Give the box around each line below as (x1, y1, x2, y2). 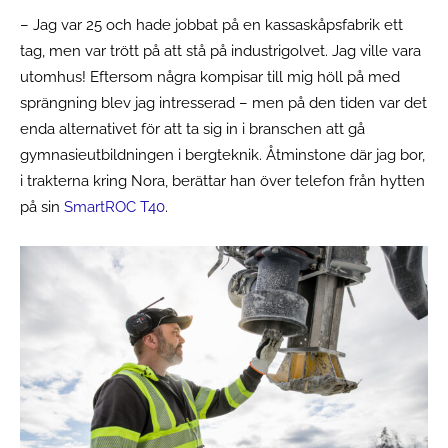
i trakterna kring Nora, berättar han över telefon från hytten (20, 171, 425, 190)
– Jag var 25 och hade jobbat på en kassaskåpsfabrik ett (20, 15, 403, 34)
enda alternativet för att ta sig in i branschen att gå (20, 119, 365, 138)
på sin (20, 197, 64, 216)
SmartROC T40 (64, 197, 165, 216)
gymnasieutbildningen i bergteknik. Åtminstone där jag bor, (20, 145, 425, 164)
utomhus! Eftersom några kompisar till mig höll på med (20, 67, 400, 86)
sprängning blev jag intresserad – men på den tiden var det (20, 93, 427, 112)
